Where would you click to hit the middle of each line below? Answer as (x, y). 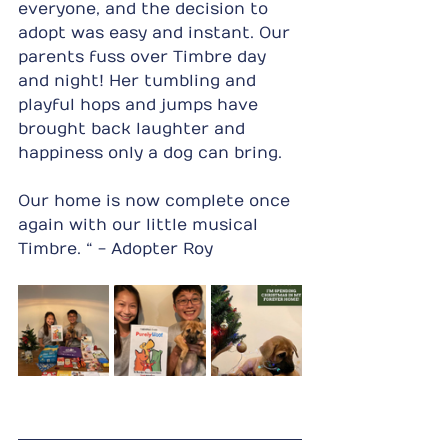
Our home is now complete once (156, 200)
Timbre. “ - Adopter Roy (115, 248)
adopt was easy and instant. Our (156, 32)
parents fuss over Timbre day (144, 56)
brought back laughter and (134, 128)
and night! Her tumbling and (139, 80)
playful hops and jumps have (140, 104)
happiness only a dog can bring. (150, 152)
